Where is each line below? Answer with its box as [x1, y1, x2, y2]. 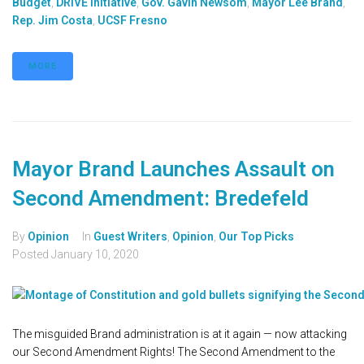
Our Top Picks [219, 230, 294, 244]
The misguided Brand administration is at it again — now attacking [12, 327, 347, 341]
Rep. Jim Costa [12, 14, 93, 28]
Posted [12, 248, 51, 262]
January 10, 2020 [51, 248, 139, 262]
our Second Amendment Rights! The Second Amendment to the [12, 345, 335, 359]
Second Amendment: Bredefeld [12, 186, 309, 211]
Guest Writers [93, 230, 167, 244]
